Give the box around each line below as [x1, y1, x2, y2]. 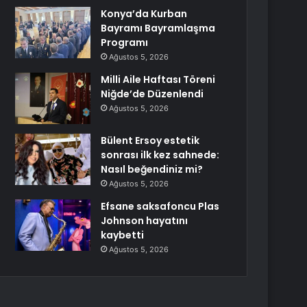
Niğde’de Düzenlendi [101, 87, 204, 101]
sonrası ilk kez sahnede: [101, 148, 220, 162]
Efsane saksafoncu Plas [101, 199, 220, 213]
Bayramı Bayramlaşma [101, 21, 216, 35]
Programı [101, 36, 149, 49]
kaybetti [101, 228, 145, 242]
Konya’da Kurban [101, 7, 188, 21]
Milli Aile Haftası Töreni [101, 73, 216, 86]
